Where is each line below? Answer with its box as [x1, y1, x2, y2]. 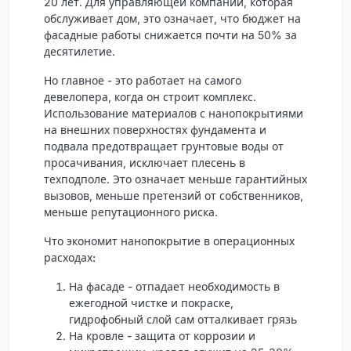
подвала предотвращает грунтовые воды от [44, 139, 284, 153]
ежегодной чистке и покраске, [69, 295, 233, 309]
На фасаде [69, 279, 125, 293]
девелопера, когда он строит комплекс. [44, 89, 256, 103]
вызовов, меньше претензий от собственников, [44, 188, 303, 202]
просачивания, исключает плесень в [44, 155, 245, 169]
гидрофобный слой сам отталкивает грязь [69, 312, 297, 326]
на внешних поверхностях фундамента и [44, 122, 266, 136]
